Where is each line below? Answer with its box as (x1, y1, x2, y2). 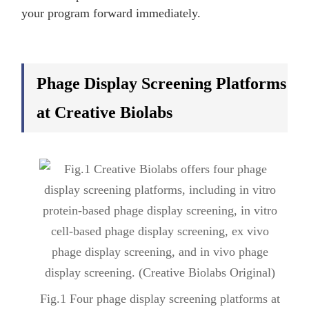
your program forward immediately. (21, 6, 201, 20)
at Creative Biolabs (37, 103, 173, 121)
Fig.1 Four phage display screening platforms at (39, 291, 280, 306)
